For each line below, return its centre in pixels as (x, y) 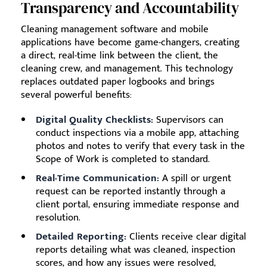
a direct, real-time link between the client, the (119, 56)
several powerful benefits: (76, 95)
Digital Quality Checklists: (94, 120)
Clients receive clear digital (186, 237)
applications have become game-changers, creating (130, 43)
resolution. (58, 218)
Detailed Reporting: (81, 237)
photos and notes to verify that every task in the (140, 146)
